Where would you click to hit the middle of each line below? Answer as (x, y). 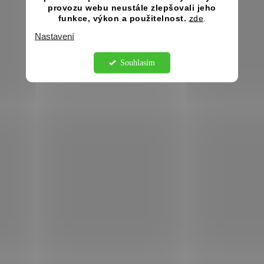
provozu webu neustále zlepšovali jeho (132, 7)
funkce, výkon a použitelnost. (122, 18)
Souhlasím (138, 62)
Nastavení (55, 36)
